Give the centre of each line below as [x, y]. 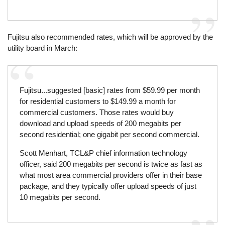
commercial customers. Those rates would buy [96, 113]
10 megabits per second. [60, 197]
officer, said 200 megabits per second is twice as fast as [111, 164]
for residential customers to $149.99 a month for [97, 101]
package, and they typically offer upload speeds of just [108, 186]
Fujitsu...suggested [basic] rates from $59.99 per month [109, 90]
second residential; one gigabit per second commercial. [109, 135]
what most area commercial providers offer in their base [110, 175]
